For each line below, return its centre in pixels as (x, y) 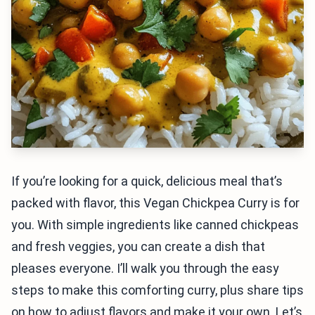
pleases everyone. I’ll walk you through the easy (145, 268)
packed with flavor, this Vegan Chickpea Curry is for (155, 203)
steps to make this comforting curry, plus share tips (157, 290)
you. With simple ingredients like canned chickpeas (155, 225)
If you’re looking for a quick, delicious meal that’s (147, 181)
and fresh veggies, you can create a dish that (138, 246)
